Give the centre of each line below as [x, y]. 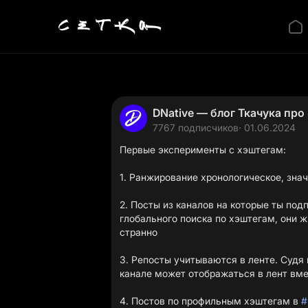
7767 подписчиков [196, 128]
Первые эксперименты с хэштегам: [203, 150]
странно [139, 232]
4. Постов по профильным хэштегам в [210, 301]
